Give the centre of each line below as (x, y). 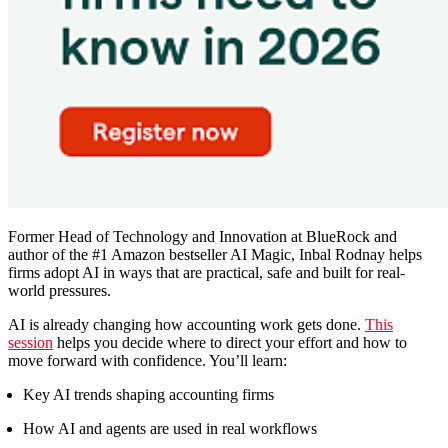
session (30, 342)
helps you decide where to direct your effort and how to (230, 342)
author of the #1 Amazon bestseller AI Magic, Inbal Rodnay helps (215, 254)
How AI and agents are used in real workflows (170, 428)
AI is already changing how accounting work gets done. (186, 324)
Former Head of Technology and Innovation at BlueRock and (202, 236)
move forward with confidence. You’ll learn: (147, 360)
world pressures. (59, 290)
